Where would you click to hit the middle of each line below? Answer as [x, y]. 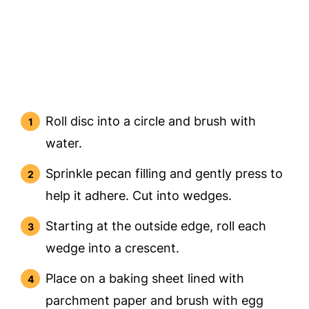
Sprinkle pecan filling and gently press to [165, 174]
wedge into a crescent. [113, 248]
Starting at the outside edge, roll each [156, 226]
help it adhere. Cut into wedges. [139, 196]
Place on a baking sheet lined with [145, 279]
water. [64, 143]
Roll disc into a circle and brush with [151, 121]
